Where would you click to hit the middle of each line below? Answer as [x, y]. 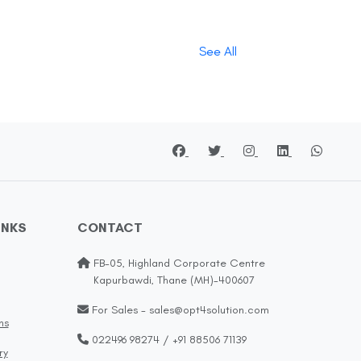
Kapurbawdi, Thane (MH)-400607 [166, 280]
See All [218, 52]
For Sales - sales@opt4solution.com [179, 310]
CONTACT [110, 228]
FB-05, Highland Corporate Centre [178, 263]
